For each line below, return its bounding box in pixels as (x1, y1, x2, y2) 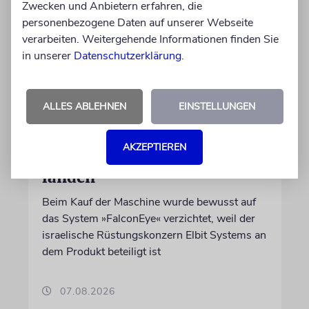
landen (41, 168, 95, 187)
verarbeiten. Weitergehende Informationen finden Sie (22, 32, 279, 47)
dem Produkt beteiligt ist (41, 244, 161, 259)
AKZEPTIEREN (123, 141, 186, 154)
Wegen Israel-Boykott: (41, 110, 219, 129)
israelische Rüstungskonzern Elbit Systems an (41, 228, 266, 243)
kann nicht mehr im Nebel (41, 148, 243, 168)
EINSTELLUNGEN (179, 100, 255, 113)
